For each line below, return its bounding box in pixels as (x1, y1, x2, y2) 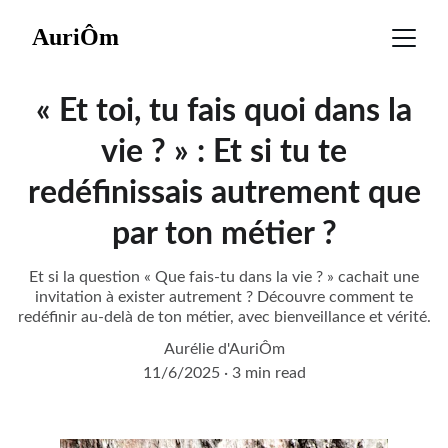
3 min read (231, 365, 306, 381)
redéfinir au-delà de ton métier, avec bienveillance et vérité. (17, 309, 431, 325)
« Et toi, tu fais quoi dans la (36, 95, 412, 127)
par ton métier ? (111, 218, 337, 250)
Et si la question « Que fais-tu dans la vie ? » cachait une (29, 269, 419, 285)
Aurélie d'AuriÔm (163, 341, 285, 357)
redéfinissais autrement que (27, 177, 421, 209)
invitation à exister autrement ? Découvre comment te (35, 289, 413, 305)
